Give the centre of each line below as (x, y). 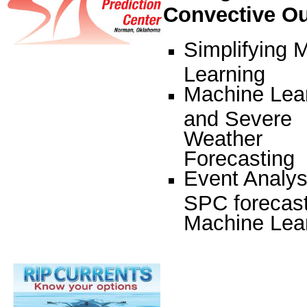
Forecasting (239, 156)
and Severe (238, 116)
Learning (224, 72)
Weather (223, 136)
